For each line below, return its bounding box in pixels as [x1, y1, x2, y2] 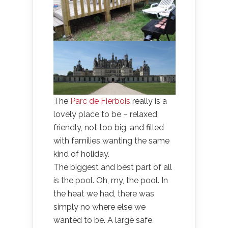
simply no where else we [53, 202, 146, 212]
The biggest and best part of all [53, 162, 172, 172]
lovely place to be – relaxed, [53, 109, 159, 119]
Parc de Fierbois [70, 96, 132, 106]
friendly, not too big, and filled [53, 123, 164, 132]
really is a [132, 96, 167, 106]
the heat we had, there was [53, 189, 154, 198]
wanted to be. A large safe [53, 215, 152, 225]
